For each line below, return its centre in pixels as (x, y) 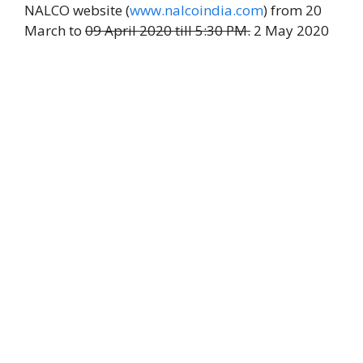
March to (55, 30)
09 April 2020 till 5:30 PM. (168, 30)
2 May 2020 (290, 30)
